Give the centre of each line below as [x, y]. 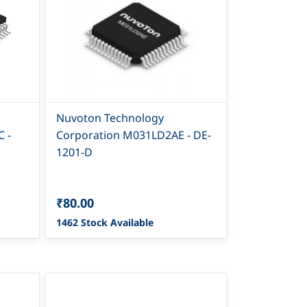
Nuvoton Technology [110, 118]
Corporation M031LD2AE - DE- [134, 135]
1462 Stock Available [105, 222]
